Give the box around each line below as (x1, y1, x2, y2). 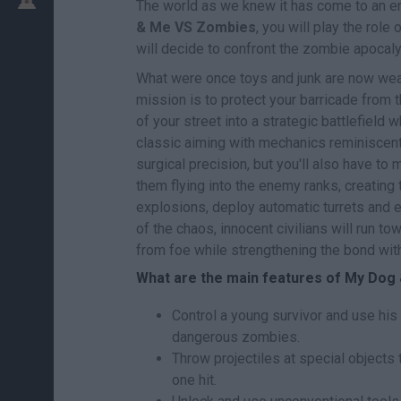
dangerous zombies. (172, 328, 300, 346)
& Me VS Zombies (136, 19, 256, 36)
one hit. (172, 371, 217, 388)
